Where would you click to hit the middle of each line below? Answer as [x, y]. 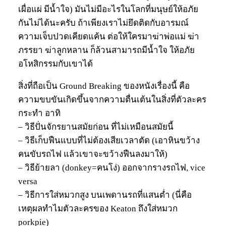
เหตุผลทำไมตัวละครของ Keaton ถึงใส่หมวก [98, 209]
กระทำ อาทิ [39, 114]
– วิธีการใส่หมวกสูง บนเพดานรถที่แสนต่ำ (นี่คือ [105, 195]
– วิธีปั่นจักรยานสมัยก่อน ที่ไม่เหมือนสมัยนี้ [96, 127]
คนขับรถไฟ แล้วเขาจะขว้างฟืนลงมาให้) [93, 154]
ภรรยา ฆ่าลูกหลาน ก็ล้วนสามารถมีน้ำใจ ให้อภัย [106, 50]
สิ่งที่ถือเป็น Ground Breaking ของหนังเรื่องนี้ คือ [104, 86]
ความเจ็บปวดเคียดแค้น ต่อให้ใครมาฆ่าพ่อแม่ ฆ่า [109, 37]
